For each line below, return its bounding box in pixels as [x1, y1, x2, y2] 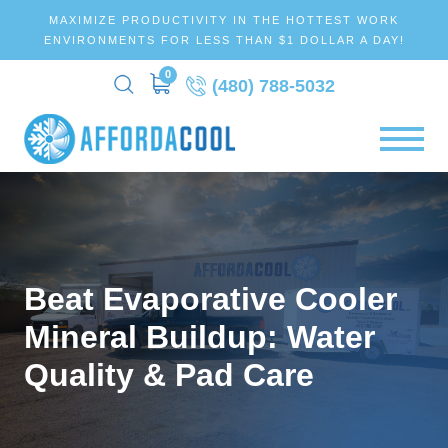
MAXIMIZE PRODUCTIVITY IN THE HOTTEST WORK [49, 14, 399, 26]
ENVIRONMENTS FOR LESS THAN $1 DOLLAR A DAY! [43, 34, 405, 46]
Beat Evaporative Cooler [24, 281, 397, 318]
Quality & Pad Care [24, 357, 314, 394]
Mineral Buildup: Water [24, 319, 375, 356]
